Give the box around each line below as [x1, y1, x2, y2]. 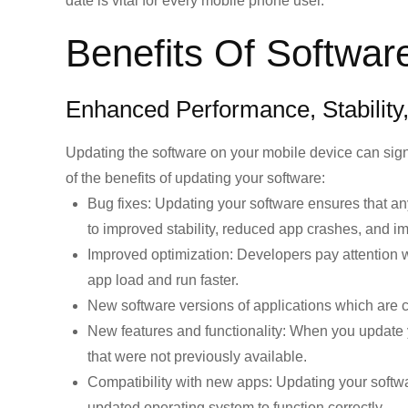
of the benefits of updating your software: [66, 170, 325, 186]
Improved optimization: [87, 247, 233, 262]
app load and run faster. [87, 272, 239, 288]
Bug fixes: [87, 196, 151, 211]
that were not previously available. [87, 349, 307, 364]
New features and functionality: [87, 323, 286, 339]
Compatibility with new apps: [87, 374, 272, 390]
